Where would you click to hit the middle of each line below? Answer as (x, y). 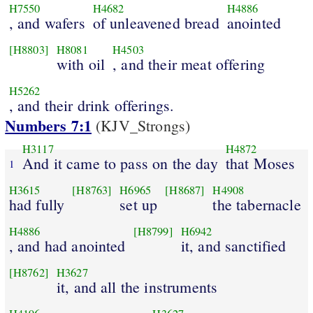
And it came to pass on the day (120, 163)
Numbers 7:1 (49, 126)
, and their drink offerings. (92, 105)
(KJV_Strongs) (141, 126)
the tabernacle (257, 204)
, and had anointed (67, 245)
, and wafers (47, 22)
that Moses (260, 163)
